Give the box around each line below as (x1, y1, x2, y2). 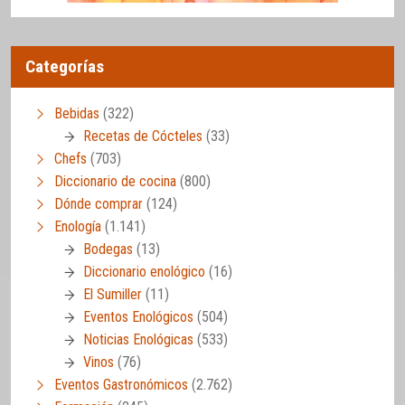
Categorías (25, 56, 104, 78)
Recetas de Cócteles (83, 127, 202, 146)
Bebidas (54, 105, 99, 123)
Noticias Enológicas (83, 331, 193, 349)
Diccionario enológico (83, 263, 205, 281)
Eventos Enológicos (83, 308, 193, 326)
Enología (54, 218, 101, 236)
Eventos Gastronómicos (54, 376, 188, 394)
